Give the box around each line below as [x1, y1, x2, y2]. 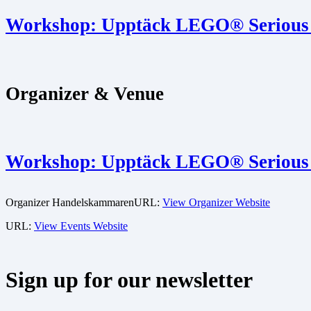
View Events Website [34, 220, 128, 233]
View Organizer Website [162, 196, 270, 209]
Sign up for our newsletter [6, 267, 253, 293]
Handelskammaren [52, 196, 134, 209]
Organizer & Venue [6, 83, 164, 104]
